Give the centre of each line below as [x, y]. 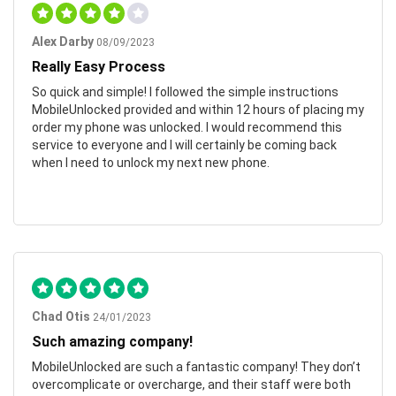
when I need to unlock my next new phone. [151, 162]
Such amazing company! [112, 341]
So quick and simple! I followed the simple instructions [185, 91]
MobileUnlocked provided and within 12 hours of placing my [198, 109]
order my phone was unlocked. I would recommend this [187, 127]
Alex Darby [63, 41]
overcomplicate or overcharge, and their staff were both [191, 384]
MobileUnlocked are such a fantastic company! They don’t [196, 366]
